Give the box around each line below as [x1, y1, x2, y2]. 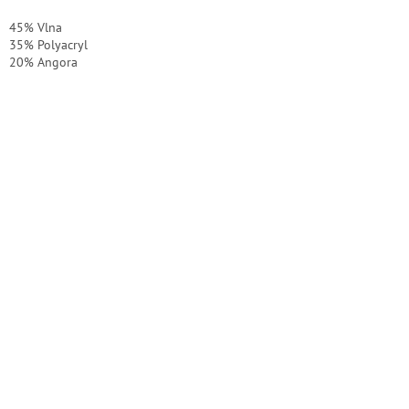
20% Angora [9, 54, 78, 71]
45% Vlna [9, 19, 62, 37]
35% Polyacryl [9, 37, 88, 54]
